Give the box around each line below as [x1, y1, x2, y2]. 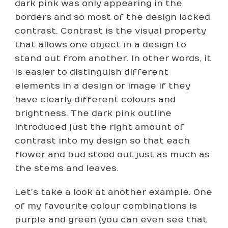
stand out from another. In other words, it [15, 53, 211, 64]
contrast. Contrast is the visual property [15, 26, 206, 37]
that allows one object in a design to [15, 40, 186, 50]
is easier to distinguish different [15, 67, 168, 78]
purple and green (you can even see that [15, 215, 207, 225]
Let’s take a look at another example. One [15, 187, 212, 198]
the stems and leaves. [15, 163, 119, 174]
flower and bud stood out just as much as [15, 150, 210, 160]
